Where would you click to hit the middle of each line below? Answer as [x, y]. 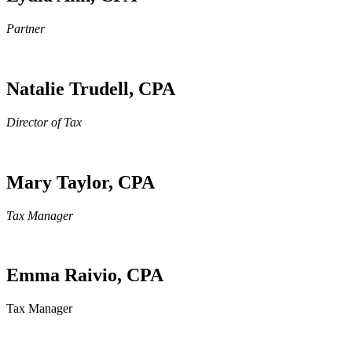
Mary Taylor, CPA [81, 182]
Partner [26, 28]
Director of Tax [44, 122]
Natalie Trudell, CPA [91, 88]
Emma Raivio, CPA [85, 275]
